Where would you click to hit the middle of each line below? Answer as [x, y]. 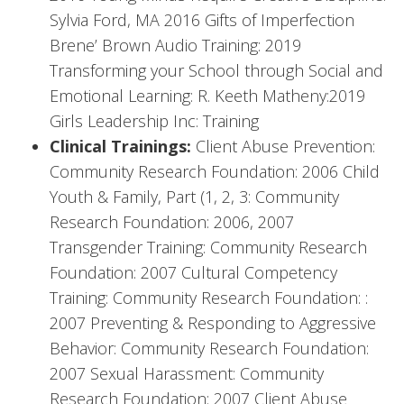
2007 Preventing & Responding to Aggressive [213, 323]
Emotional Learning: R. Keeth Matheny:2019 [207, 96]
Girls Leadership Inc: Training [154, 121]
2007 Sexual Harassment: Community [187, 374]
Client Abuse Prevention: [285, 147]
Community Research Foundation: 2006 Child [215, 172]
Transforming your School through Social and [216, 71]
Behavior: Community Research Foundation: [209, 349]
